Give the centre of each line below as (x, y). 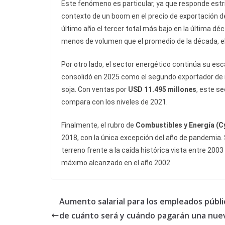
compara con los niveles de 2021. (115, 102)
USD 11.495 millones (162, 90)
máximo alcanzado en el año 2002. (117, 163)
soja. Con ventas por (95, 90)
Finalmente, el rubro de (98, 125)
